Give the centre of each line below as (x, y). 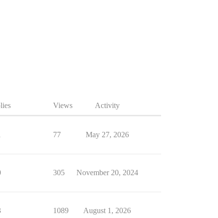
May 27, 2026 (107, 135)
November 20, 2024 (107, 173)
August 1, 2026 (107, 210)
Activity (107, 105)
